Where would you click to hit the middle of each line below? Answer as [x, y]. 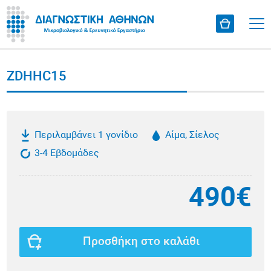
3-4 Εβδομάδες [67, 154]
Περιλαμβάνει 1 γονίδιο [87, 136]
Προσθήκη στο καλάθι [142, 242]
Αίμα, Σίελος [193, 136]
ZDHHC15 [37, 77]
